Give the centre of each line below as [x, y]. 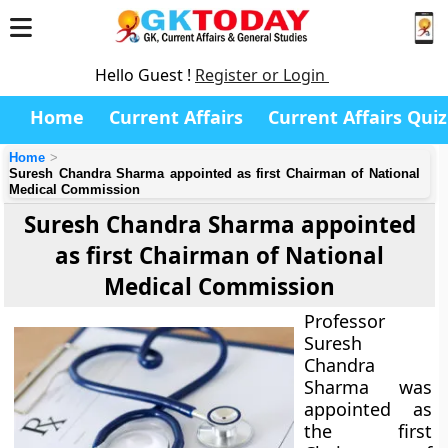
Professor [345, 321]
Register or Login [262, 75]
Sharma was [368, 387]
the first [368, 431]
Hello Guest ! [145, 75]
